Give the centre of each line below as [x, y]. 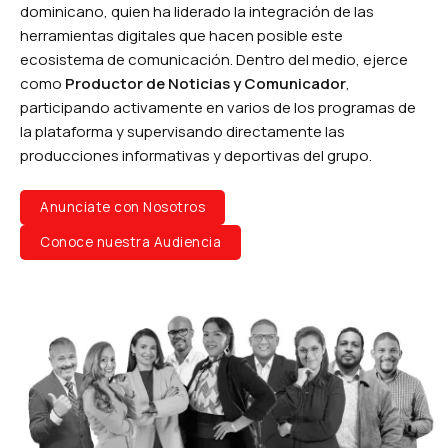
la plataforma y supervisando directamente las [182, 131]
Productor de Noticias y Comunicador [205, 83]
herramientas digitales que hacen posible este [181, 35]
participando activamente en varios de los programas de [218, 107]
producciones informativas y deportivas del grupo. [196, 155]
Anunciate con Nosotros [122, 207]
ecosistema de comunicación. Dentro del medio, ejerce [214, 59]
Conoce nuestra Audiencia [130, 242]
